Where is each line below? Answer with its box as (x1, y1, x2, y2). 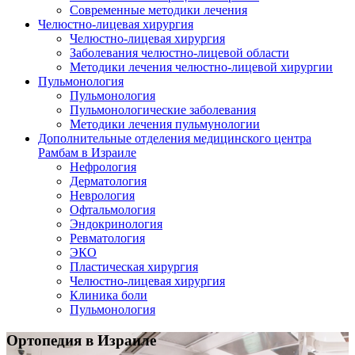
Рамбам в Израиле (38, 146, 136, 160)
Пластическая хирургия (70, 260, 198, 274)
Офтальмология (70, 203, 155, 217)
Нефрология (70, 160, 136, 174)
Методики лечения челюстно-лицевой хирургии (70, 60, 333, 74)
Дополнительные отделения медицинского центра (38, 132, 311, 146)
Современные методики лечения (70, 3, 247, 17)
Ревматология (70, 231, 145, 246)
